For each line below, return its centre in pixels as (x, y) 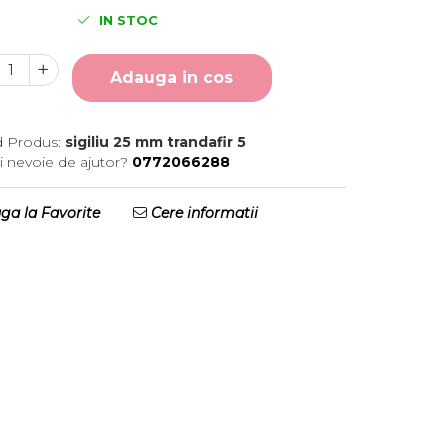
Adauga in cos (172, 77)
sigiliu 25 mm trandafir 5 (155, 142)
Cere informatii (203, 213)
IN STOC (126, 20)
